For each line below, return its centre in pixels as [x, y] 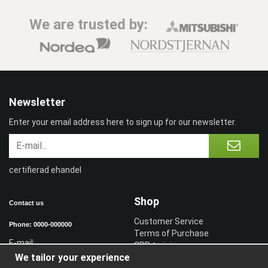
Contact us [26, 202]
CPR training [158, 245]
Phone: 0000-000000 [40, 224]
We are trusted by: [88, 25]
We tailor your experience [72, 258]
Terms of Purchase [171, 233]
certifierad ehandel [45, 170]
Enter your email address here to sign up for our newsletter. [123, 122]
